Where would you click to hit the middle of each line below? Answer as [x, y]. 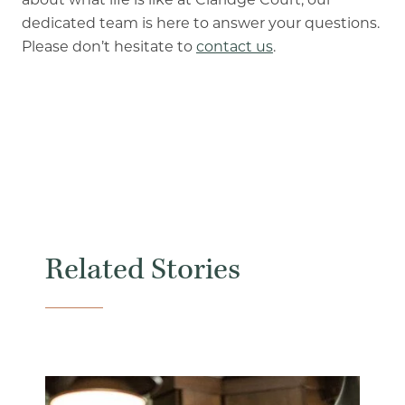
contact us [234, 47]
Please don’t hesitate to [108, 47]
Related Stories [143, 270]
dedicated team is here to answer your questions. [200, 24]
